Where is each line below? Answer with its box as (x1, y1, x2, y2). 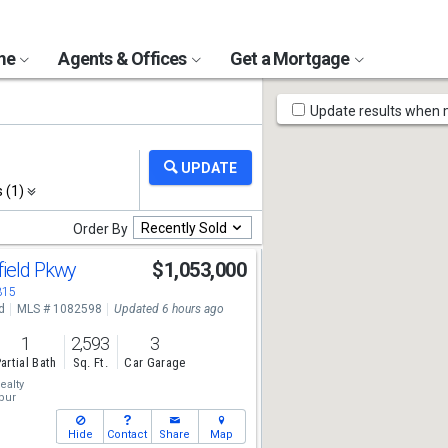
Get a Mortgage (229, 48, 353, 69)
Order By (73, 221, 128, 237)
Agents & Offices (58, 48, 190, 69)
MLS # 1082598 (16, 302, 102, 316)
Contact (107, 428, 148, 441)
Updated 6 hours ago (113, 302, 224, 316)
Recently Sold (141, 219, 227, 236)
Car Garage (124, 355, 186, 371)
